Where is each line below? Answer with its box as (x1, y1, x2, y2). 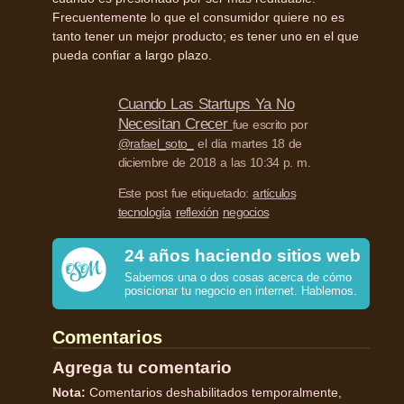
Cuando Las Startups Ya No (117, 95, 294, 113)
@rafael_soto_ (117, 135, 194, 151)
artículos (252, 185, 296, 200)
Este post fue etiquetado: (117, 185, 253, 200)
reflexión (175, 204, 219, 219)
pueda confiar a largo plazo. (52, 47, 212, 62)
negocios (222, 204, 270, 219)
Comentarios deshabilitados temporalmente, (86, 384, 342, 399)
